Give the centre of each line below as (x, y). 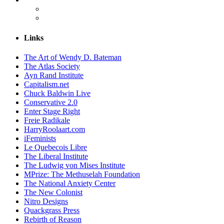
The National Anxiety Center (70, 183)
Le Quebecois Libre (55, 147)
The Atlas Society (52, 66)
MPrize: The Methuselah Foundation (82, 174)
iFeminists (40, 138)
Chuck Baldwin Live (57, 93)
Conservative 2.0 (51, 102)
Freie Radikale (47, 120)
